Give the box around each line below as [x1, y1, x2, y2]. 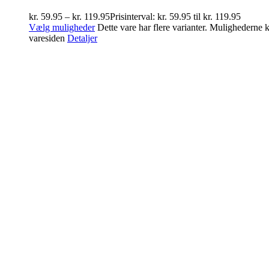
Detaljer [67, 33, 97, 43]
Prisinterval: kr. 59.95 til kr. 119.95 [110, 11, 241, 22]
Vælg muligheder [29, 22, 95, 32]
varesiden [29, 33, 67, 43]
